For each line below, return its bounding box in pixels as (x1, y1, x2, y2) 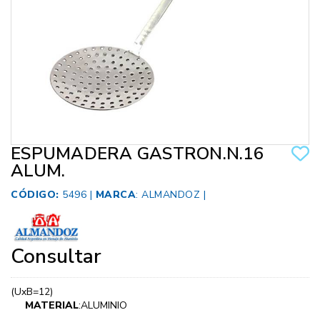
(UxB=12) (11, 285, 53, 299)
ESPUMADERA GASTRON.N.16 (11, 142, 264, 166)
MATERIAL (25, 299, 79, 313)
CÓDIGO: (11, 188, 59, 202)
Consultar (11, 243, 101, 271)
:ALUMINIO (79, 299, 127, 313)
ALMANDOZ (141, 188, 200, 202)
